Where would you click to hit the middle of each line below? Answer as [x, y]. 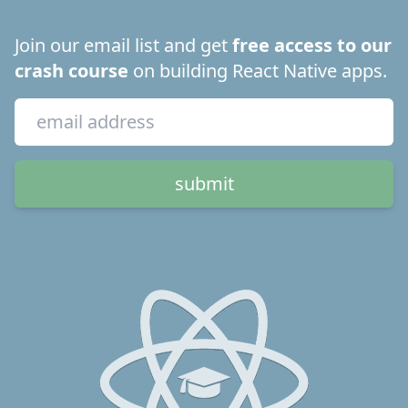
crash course [71, 71]
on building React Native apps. [258, 71]
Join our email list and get [121, 45]
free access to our [312, 45]
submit [204, 184]
